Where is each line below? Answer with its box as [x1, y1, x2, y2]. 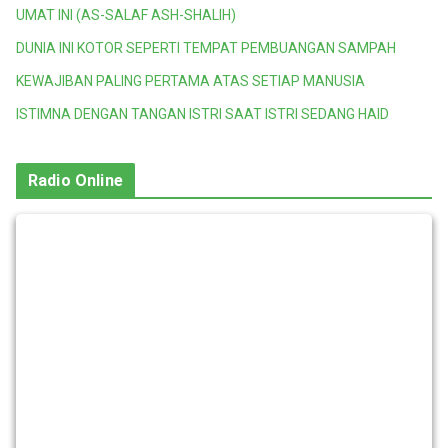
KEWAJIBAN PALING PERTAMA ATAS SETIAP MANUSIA [16, 73, 365, 90]
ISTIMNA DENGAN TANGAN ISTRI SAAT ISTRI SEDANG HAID [16, 106, 389, 123]
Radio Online [28, 171, 123, 191]
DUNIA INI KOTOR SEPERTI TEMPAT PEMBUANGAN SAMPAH [16, 40, 396, 57]
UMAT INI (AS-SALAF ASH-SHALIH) [16, 7, 236, 24]
